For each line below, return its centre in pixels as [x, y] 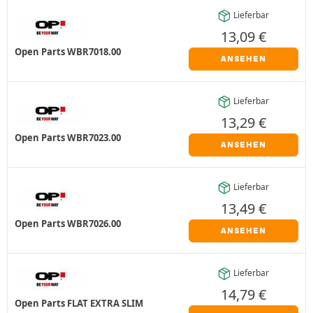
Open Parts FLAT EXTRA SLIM [79, 303]
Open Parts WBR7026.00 [68, 224]
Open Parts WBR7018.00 [68, 52]
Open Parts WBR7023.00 [68, 138]
